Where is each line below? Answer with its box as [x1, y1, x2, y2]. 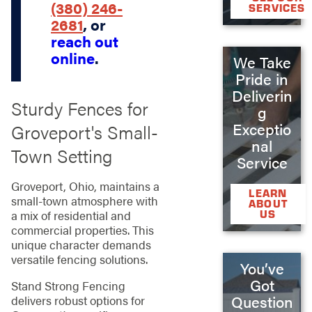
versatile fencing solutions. [10, 251, 148, 268]
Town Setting [10, 142, 112, 169]
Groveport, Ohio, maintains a [10, 178, 159, 195]
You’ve [240, 257, 284, 279]
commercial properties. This [10, 221, 154, 239]
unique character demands [10, 236, 151, 253]
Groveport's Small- [10, 118, 158, 145]
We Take [233, 52, 291, 73]
